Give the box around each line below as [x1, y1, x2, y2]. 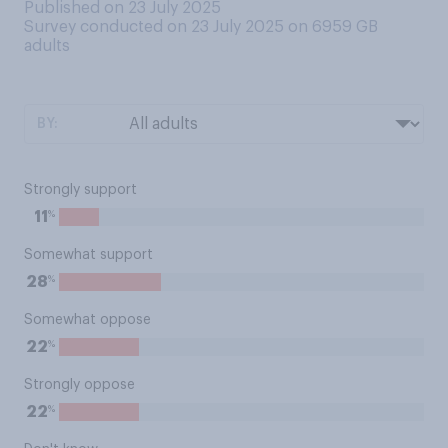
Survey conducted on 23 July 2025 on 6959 [24, 19, 356, 35]
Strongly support [24, 183, 137, 197]
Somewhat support [24, 248, 153, 262]
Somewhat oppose [24, 313, 151, 327]
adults [24, 38, 70, 54]
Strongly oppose [24, 378, 135, 392]
